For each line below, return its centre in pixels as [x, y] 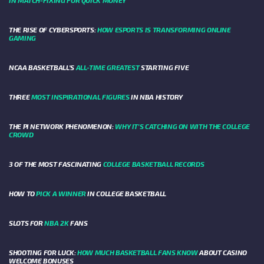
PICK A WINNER [61, 194]
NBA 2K [57, 223]
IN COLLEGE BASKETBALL [126, 194]
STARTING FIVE [164, 67]
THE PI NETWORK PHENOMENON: [62, 126]
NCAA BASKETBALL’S [42, 67]
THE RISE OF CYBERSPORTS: [53, 30]
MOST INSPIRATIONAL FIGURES [80, 97]
